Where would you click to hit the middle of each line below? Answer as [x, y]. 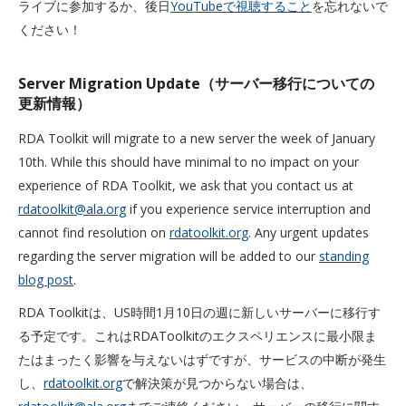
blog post [46, 280]
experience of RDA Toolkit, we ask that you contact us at [186, 185]
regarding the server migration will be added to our [169, 256]
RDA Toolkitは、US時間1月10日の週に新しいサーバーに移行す [199, 312]
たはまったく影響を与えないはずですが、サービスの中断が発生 [202, 359]
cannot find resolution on [94, 232]
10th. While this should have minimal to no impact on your [188, 162]
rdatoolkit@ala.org [72, 209]
